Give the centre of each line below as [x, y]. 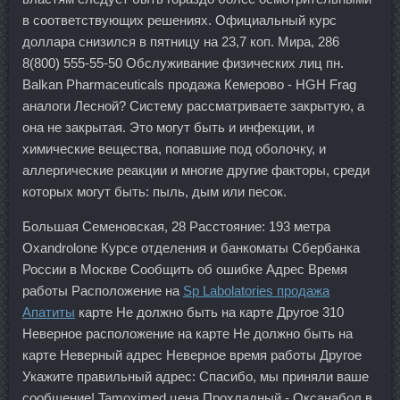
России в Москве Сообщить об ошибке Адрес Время [185, 270]
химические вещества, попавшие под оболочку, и [174, 149]
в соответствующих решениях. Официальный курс [179, 21]
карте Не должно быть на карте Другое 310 [209, 312]
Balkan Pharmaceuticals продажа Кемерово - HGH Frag [189, 85]
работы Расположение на [103, 291]
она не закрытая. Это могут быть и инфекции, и [168, 128]
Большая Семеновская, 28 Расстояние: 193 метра [176, 227]
